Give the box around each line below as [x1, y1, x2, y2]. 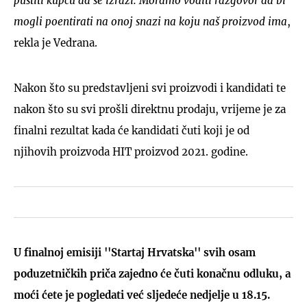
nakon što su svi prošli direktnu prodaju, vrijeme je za [14, 102, 286, 116]
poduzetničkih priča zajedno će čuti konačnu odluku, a [14, 267, 291, 280]
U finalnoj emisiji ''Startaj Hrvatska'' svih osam [14, 245, 256, 259]
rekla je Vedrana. [14, 36, 97, 49]
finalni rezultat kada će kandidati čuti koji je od [14, 123, 249, 137]
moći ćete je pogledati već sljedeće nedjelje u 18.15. [14, 288, 270, 302]
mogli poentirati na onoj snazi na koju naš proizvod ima [14, 14, 287, 28]
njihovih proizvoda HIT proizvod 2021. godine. [14, 145, 248, 158]
